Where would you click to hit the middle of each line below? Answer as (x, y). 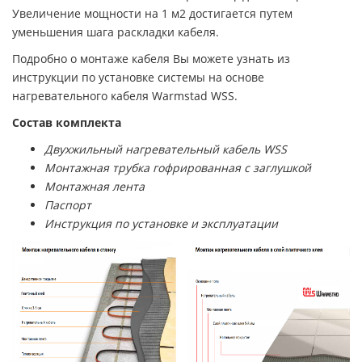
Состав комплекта (67, 123)
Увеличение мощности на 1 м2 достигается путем (152, 14)
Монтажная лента (95, 187)
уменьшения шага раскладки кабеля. (116, 32)
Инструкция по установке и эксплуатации (161, 224)
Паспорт (68, 205)
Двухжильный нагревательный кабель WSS (166, 149)
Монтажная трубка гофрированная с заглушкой (178, 168)
